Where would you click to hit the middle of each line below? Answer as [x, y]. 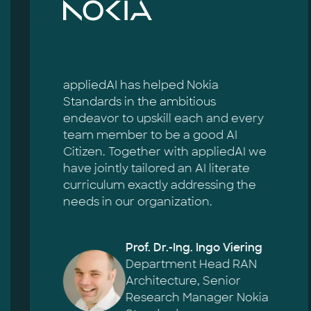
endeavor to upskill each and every [163, 118]
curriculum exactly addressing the [159, 185]
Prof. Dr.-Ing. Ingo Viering [194, 247]
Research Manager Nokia [197, 297]
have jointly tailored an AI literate [156, 168]
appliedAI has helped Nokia [141, 85]
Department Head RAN [191, 264]
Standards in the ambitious [139, 102]
